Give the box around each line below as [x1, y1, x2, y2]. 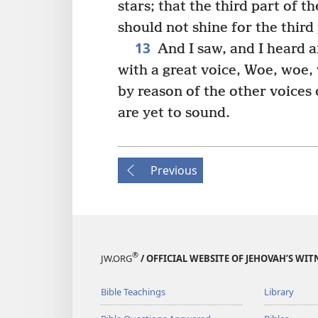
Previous [150, 162, 197, 178]
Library [263, 285, 294, 298]
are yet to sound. [118, 104, 230, 121]
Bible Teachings [101, 285, 165, 298]
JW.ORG [101, 251, 132, 265]
